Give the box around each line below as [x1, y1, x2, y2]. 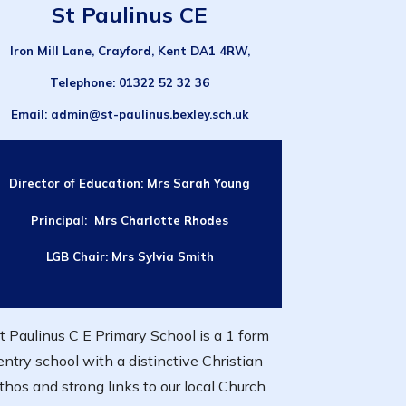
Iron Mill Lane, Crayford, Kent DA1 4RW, [9, 43, 250, 58]
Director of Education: [9, 176, 148, 191]
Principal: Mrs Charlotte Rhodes [31, 212, 229, 227]
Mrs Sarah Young [147, 176, 251, 191]
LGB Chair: [45, 249, 111, 265]
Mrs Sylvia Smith [111, 249, 214, 265]
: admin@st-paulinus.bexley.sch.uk [44, 107, 249, 122]
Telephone [50, 75, 113, 91]
